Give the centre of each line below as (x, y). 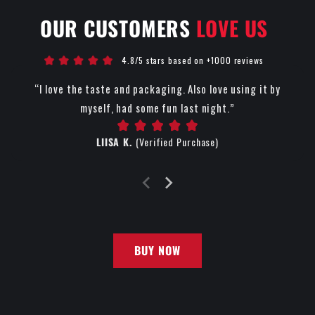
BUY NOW (157, 250)
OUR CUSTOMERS (118, 28)
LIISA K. (116, 142)
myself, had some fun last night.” (157, 108)
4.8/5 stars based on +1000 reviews (193, 60)
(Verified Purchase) (178, 142)
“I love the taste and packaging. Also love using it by (157, 89)
